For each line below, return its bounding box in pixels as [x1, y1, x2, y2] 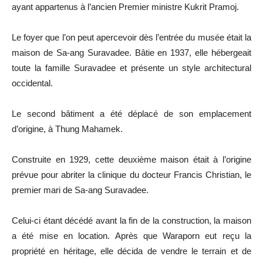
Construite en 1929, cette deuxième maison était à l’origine [12, 154, 251, 164]
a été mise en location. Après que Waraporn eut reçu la [12, 230, 251, 241]
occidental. [12, 77, 53, 88]
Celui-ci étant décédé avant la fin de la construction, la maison [12, 215, 251, 225]
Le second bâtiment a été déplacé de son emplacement [12, 108, 251, 119]
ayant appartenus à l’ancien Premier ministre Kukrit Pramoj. [12, 1, 239, 12]
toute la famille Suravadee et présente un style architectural [12, 62, 251, 73]
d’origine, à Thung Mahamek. [12, 123, 123, 134]
